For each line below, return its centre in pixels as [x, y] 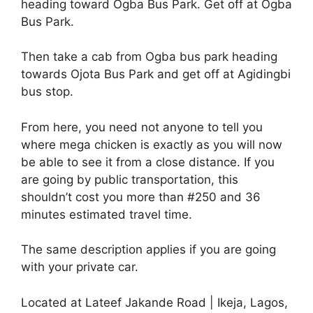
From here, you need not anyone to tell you [142, 127]
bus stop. [47, 92]
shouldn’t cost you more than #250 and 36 [141, 197]
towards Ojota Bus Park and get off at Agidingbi [156, 74]
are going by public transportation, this [130, 179]
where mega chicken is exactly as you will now [152, 144]
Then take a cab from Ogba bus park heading [149, 57]
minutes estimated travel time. [107, 214]
